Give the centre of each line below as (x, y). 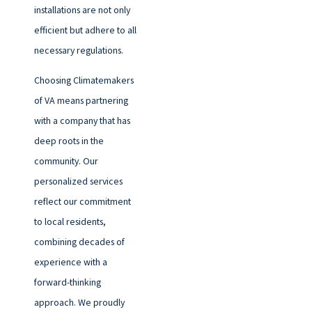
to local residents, (70, 221)
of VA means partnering (81, 100)
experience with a (70, 262)
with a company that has (82, 120)
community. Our (66, 161)
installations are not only (82, 9)
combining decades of (79, 241)
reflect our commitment (82, 201)
